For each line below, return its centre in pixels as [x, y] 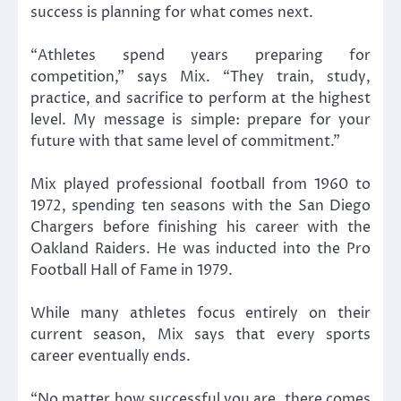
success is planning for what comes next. [172, 12]
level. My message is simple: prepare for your [200, 119]
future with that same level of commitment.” [185, 141]
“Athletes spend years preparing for [200, 55]
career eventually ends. [111, 357]
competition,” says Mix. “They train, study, [200, 77]
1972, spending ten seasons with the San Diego [200, 206]
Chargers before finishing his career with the [200, 227]
